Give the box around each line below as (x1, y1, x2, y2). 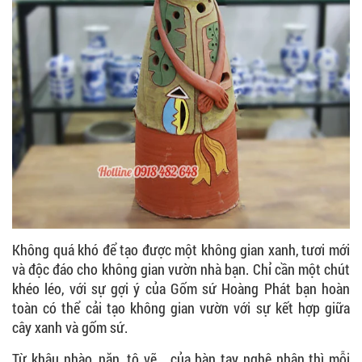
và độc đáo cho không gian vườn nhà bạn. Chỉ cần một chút (12, 259, 350, 279)
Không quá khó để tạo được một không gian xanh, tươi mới (12, 239, 350, 259)
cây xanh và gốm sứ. (12, 317, 128, 337)
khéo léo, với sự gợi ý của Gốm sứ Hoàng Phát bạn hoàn (12, 278, 350, 298)
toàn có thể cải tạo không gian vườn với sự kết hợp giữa (12, 297, 350, 318)
